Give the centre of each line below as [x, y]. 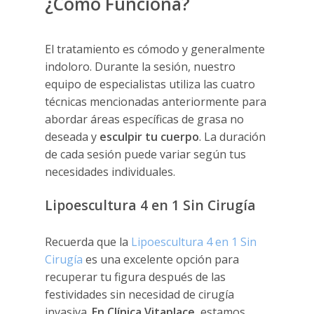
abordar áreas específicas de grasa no [145, 119]
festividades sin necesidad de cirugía [140, 294]
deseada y [73, 136]
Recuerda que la [88, 241]
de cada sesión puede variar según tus [146, 154]
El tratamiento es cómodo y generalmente [155, 49]
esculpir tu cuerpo [150, 136]
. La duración [233, 136]
